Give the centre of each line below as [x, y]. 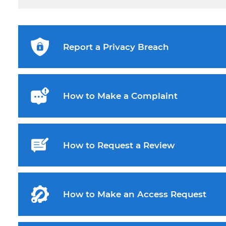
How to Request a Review [119, 145]
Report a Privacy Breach [116, 47]
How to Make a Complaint [120, 96]
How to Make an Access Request [134, 194]
